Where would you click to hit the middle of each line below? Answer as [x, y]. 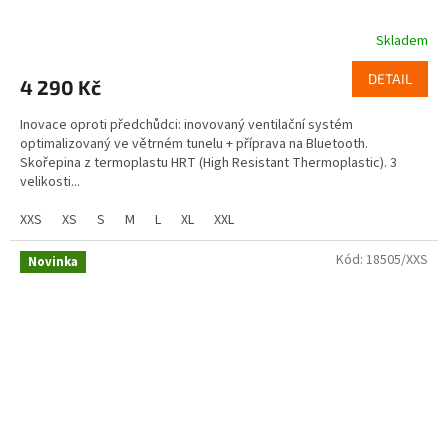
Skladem [402, 40]
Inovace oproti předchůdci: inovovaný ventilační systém [186, 124]
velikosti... [50, 181]
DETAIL [390, 78]
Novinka [53, 261]
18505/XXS [397, 259]
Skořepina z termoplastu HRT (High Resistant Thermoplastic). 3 [208, 162]
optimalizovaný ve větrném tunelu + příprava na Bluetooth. [194, 143]
